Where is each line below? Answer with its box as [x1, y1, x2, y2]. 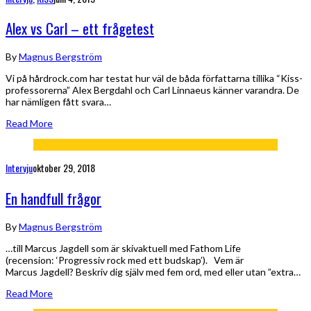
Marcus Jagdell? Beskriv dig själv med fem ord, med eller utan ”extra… [6, 266, 301, 278]
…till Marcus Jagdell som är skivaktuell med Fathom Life [6, 242, 241, 255]
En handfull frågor [6, 187, 101, 209]
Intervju [6, 160, 33, 176]
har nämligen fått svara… [6, 96, 111, 108]
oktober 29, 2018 [33, 160, 95, 176]
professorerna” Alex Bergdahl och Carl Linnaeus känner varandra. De [6, 84, 299, 96]
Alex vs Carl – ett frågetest [6, 17, 154, 39]
